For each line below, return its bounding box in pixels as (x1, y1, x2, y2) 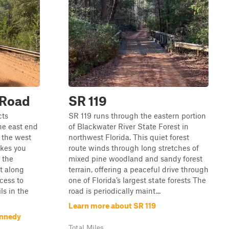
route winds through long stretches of (68, 143, 199, 152)
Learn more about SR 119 (68, 201, 156, 210)
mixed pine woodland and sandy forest (68, 154, 202, 163)
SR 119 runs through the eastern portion (68, 111, 206, 120)
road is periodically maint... (68, 186, 161, 195)
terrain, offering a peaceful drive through (68, 165, 209, 174)
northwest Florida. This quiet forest (68, 132, 189, 142)
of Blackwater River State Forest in (68, 122, 189, 131)
